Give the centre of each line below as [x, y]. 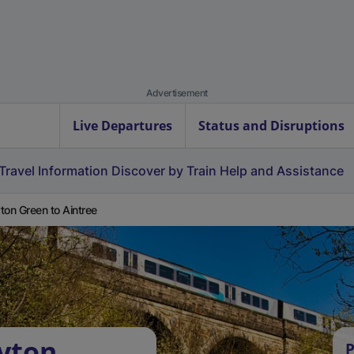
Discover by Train [164, 171]
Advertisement [177, 93]
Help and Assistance [282, 171]
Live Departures [122, 126]
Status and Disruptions [271, 126]
